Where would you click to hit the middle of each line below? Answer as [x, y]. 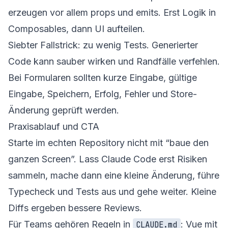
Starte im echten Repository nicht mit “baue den [108, 142]
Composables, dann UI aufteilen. [77, 28]
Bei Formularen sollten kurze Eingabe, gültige [103, 77]
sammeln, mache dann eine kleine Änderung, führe [114, 175]
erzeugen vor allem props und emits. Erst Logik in [112, 12]
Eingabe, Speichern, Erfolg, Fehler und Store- [103, 94]
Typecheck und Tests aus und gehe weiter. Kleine [112, 191]
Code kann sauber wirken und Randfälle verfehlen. [114, 61]
